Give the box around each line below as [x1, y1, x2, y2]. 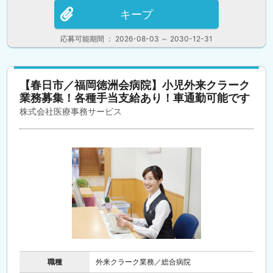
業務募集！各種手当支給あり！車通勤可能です [19, 91, 250, 104]
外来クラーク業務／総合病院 [96, 257, 191, 266]
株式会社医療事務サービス [19, 106, 122, 116]
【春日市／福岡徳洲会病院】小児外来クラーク [19, 79, 250, 91]
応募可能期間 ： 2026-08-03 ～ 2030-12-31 [60, 34, 213, 43]
